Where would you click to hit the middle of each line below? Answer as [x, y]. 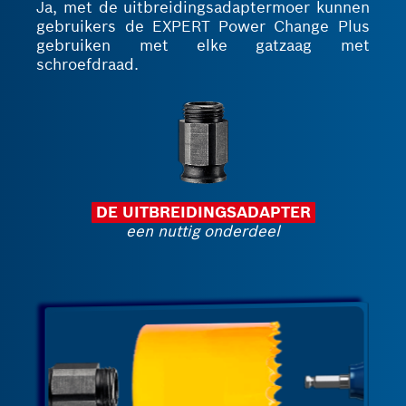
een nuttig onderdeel [203, 226]
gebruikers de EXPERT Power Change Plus [203, 26]
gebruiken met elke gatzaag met [203, 45]
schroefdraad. [88, 64]
